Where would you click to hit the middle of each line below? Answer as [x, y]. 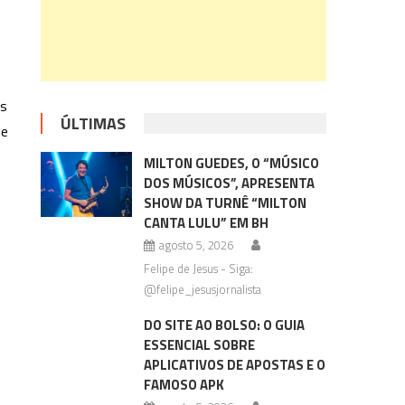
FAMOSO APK [184, 385]
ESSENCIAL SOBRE [199, 345]
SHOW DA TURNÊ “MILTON [225, 203]
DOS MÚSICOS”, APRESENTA [229, 183]
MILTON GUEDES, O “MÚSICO [231, 163]
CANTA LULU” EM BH [206, 223]
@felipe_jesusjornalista [202, 289]
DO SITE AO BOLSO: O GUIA [224, 325]
